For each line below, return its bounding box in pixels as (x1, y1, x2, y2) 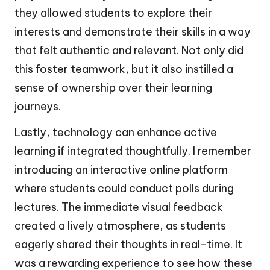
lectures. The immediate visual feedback (14, 199, 223, 214)
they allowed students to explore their (14, 5, 212, 20)
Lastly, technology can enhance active (14, 125, 217, 139)
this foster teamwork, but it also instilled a (14, 61, 233, 76)
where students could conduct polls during (14, 181, 234, 195)
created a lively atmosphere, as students (14, 218, 226, 233)
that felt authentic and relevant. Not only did (14, 43, 243, 57)
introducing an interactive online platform (14, 162, 228, 177)
